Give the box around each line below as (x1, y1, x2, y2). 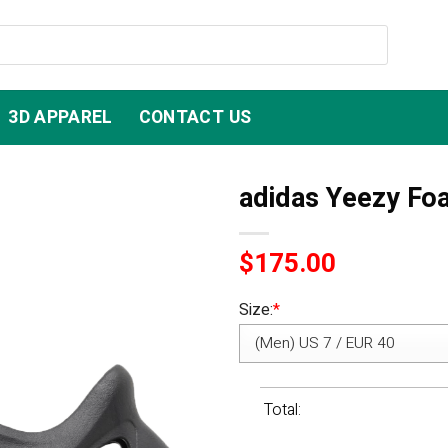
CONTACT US (138, 104, 252, 130)
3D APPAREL (8, 104, 113, 130)
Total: (263, 398, 301, 423)
